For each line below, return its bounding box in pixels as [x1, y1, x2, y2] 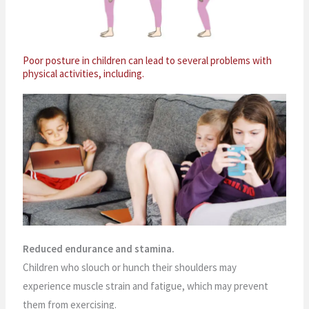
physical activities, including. [23, 66, 145, 80]
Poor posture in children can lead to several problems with [23, 53, 272, 67]
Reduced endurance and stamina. [23, 241, 175, 255]
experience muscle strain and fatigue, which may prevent [23, 279, 269, 292]
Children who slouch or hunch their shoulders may [23, 260, 237, 274]
